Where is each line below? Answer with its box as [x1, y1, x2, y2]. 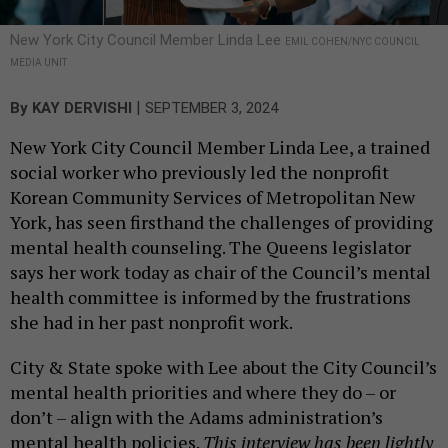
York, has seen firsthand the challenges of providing [10, 209, 433, 234]
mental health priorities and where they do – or [10, 379, 396, 404]
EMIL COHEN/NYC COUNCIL [285, 35, 420, 47]
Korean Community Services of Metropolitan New [10, 184, 415, 209]
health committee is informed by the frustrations [10, 284, 411, 309]
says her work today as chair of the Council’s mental [10, 259, 431, 284]
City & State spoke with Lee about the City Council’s [10, 354, 437, 379]
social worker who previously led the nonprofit [10, 159, 389, 184]
